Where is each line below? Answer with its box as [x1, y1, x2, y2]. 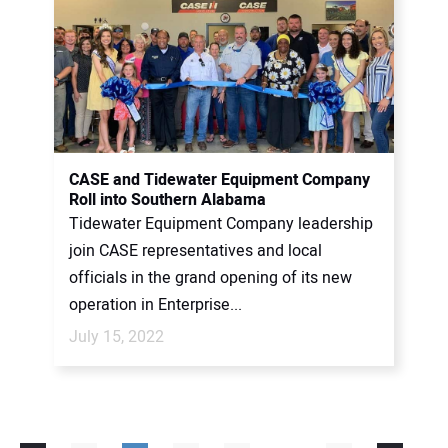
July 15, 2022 [69, 325, 164, 349]
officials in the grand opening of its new [69, 266, 352, 290]
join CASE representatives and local [69, 239, 322, 263]
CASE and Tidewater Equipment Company [69, 168, 370, 192]
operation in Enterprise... [69, 293, 242, 317]
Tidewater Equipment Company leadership [69, 212, 373, 236]
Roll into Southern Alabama [69, 188, 266, 212]
